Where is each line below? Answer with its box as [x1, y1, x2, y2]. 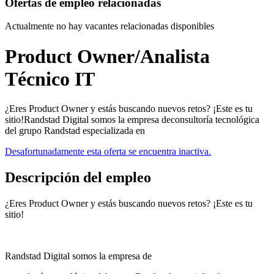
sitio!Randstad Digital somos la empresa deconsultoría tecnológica [5, 114, 259, 125]
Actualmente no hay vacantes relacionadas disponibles [5, 21, 214, 32]
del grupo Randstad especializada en [5, 125, 145, 136]
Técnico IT [5, 67, 95, 90]
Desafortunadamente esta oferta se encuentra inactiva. [5, 146, 211, 157]
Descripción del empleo [5, 169, 151, 186]
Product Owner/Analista [5, 45, 210, 67]
